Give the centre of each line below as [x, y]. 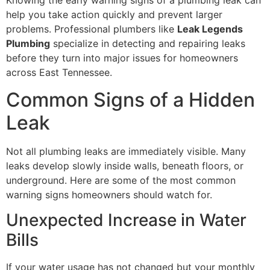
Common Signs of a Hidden [130, 99]
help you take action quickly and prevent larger [114, 15]
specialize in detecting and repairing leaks [148, 44]
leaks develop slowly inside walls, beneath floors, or [125, 165]
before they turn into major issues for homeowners [122, 58]
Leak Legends [210, 29]
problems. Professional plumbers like [92, 29]
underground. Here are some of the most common [121, 180]
